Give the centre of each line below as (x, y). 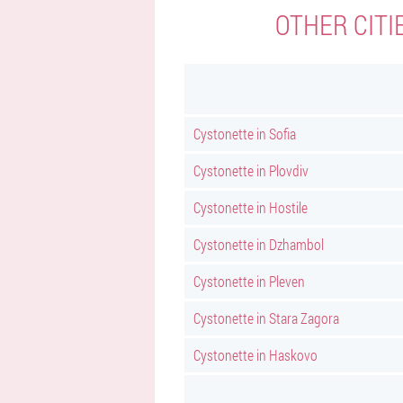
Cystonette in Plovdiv (251, 170)
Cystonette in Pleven (249, 281)
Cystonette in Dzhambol (259, 244)
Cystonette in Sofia (245, 134)
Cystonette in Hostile (251, 207)
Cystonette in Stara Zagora (266, 318)
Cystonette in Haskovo (255, 355)
